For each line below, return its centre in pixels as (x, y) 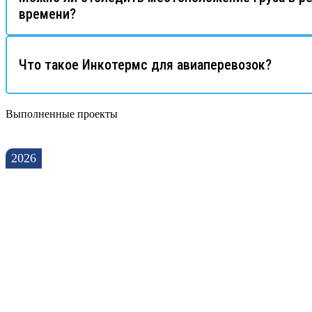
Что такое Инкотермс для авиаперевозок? (145, 64)
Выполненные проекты (62, 114)
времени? (47, 14)
